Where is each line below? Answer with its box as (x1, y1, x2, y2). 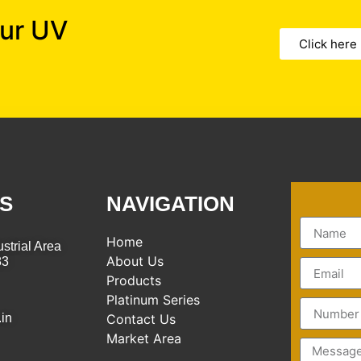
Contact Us (106, 311, 176, 328)
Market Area (106, 330, 181, 347)
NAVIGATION (106, 192, 234, 217)
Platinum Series (106, 292, 200, 309)
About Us (106, 253, 164, 270)
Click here (299, 35, 357, 52)
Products (106, 272, 161, 289)
